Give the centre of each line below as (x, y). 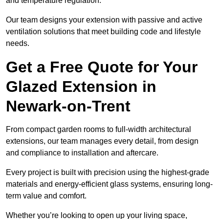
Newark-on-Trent (68, 106)
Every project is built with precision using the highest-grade (108, 173)
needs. (18, 44)
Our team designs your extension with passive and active (104, 20)
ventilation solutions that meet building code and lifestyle (103, 32)
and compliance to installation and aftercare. (82, 153)
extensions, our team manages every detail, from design (102, 141)
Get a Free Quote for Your (102, 67)
